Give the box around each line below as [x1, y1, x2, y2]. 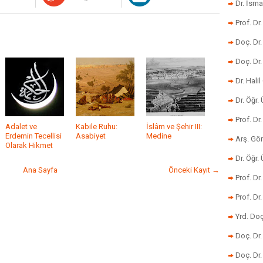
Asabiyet [76, 131, 106, 140]
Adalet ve [5, 122, 37, 131]
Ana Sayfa [23, 166, 58, 174]
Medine [146, 131, 171, 140]
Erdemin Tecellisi [5, 131, 62, 140]
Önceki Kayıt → [168, 166, 220, 174]
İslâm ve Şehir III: [146, 122, 202, 131]
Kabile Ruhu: [76, 122, 117, 131]
